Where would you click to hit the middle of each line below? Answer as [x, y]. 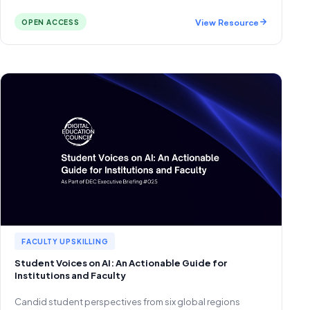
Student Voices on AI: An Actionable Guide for [121, 263]
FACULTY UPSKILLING [65, 241]
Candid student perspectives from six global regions [127, 302]
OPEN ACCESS [51, 22]
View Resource [227, 22]
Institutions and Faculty [70, 275]
